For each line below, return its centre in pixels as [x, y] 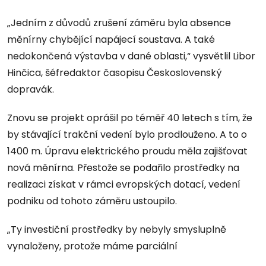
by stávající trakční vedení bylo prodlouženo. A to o [127, 135]
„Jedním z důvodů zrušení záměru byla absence [119, 23]
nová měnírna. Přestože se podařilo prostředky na [123, 168]
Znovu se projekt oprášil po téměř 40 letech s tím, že [130, 118]
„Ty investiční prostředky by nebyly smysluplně [117, 230]
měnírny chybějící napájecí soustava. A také [111, 40]
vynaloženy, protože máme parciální [92, 246]
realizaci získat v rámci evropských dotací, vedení [124, 185]
